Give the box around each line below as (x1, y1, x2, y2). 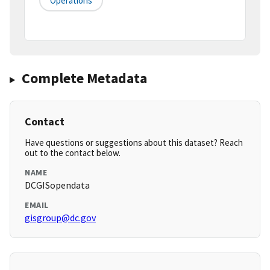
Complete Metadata (21, 69, 147, 88)
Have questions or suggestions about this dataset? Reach (25, 137, 243, 149)
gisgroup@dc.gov (25, 212, 96, 224)
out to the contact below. (25, 147, 121, 159)
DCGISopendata (25, 179, 90, 192)
